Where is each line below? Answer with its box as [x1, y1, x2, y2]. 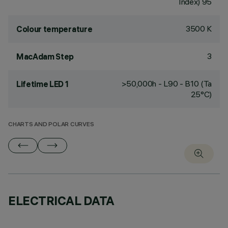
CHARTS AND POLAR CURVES [8, 122, 94, 128]
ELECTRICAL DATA [8, 193, 115, 208]
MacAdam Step [16, 51, 74, 62]
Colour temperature [16, 24, 93, 34]
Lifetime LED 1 [16, 79, 69, 89]
